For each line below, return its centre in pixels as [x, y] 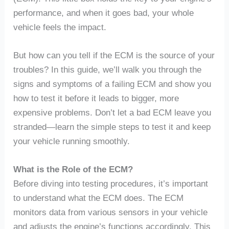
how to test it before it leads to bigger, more [96, 98]
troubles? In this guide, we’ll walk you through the [108, 70]
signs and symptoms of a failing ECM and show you [112, 84]
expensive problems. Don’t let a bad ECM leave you [112, 112]
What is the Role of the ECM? [73, 170]
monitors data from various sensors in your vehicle [111, 213]
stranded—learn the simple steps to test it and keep [112, 127]
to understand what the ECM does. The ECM [99, 198]
